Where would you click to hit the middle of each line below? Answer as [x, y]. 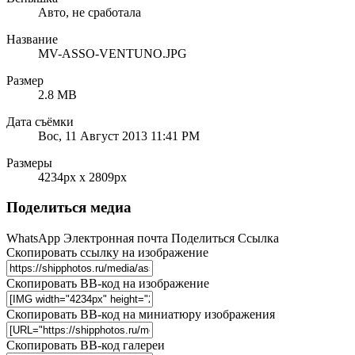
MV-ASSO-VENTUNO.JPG [113, 53]
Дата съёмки [40, 121]
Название [32, 39]
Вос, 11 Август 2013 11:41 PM [119, 136]
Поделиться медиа [69, 208]
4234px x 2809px [82, 177]
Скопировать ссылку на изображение [107, 253]
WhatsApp [33, 239]
